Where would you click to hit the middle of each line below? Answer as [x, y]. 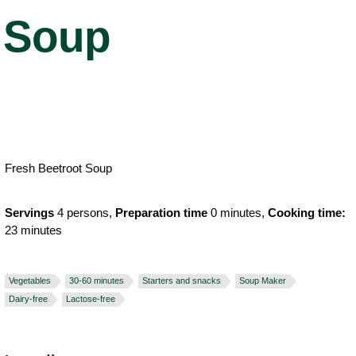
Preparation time [161, 213]
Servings [29, 213]
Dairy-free [28, 299]
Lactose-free [91, 299]
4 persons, [85, 213]
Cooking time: [307, 213]
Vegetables [30, 281]
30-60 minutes [97, 281]
